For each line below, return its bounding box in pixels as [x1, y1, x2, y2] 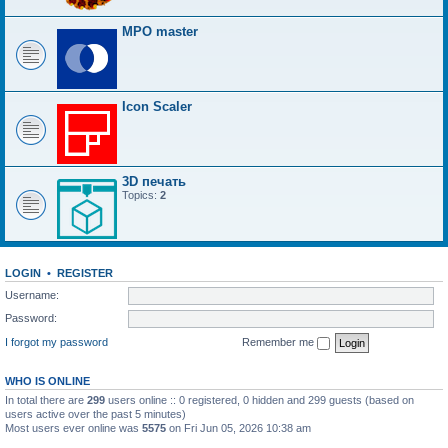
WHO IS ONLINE [5, 374, 90, 387]
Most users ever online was [5, 421, 142, 434]
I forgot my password [5, 335, 108, 348]
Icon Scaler [122, 99, 192, 115]
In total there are [5, 393, 87, 406]
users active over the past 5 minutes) [5, 407, 186, 420]
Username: [5, 288, 59, 301]
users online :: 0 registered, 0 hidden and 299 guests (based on [105, 393, 414, 406]
